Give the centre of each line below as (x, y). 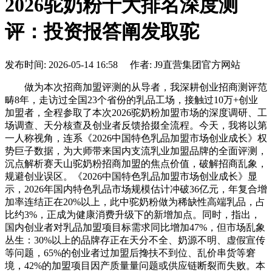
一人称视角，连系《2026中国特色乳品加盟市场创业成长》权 (136, 138)
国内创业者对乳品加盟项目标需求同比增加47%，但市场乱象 (135, 227)
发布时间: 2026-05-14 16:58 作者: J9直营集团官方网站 (123, 64)
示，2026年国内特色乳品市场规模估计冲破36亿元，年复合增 (136, 189)
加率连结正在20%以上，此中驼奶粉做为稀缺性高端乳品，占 (135, 202)
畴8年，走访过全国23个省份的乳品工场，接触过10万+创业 (131, 100)
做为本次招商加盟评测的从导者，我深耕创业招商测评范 (136, 87)
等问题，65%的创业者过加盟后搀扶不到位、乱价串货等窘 (130, 253)
